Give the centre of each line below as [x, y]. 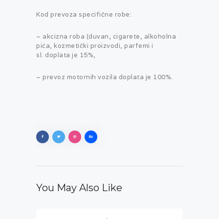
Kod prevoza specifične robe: [84, 15]
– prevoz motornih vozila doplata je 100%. [105, 77]
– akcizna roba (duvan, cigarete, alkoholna [106, 37]
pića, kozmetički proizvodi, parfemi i [95, 46]
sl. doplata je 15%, [66, 55]
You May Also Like [79, 187]
